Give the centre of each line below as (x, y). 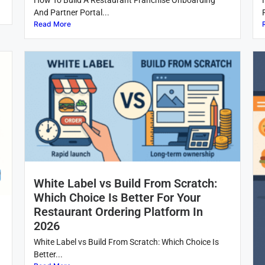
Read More (52, 24)
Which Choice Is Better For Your (117, 198)
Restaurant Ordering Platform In (118, 212)
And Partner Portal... (71, 13)
